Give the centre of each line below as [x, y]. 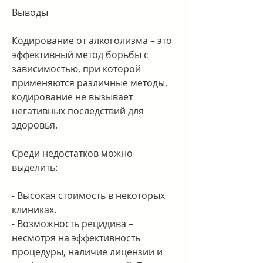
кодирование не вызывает [72, 97]
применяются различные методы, [90, 82]
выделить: [35, 167]
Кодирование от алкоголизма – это [92, 40]
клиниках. [34, 209]
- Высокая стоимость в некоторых [88, 195]
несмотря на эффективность [76, 237]
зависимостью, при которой [76, 68]
